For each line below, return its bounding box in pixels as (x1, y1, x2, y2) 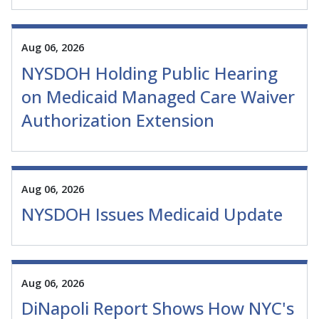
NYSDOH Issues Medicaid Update (21, 202, 283, 226)
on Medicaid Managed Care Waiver (21, 84, 295, 108)
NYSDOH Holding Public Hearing (21, 61, 278, 85)
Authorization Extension (21, 108, 214, 132)
